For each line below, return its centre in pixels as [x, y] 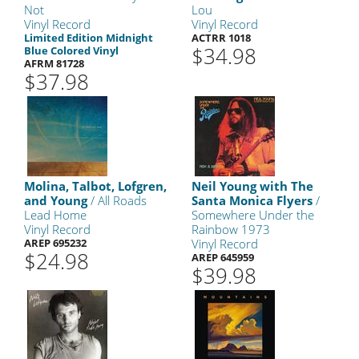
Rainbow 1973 [231, 229]
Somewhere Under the [253, 215]
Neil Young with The [252, 186]
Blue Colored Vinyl [71, 50]
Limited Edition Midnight [89, 38]
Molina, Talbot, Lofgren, [95, 186]
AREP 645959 [223, 257]
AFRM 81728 [54, 63]
